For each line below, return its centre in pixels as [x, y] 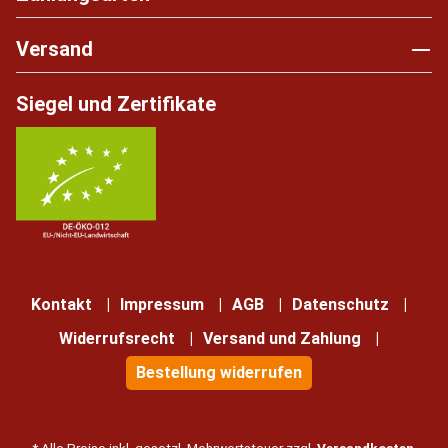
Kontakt [61, 305]
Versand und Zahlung [282, 339]
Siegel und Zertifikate [116, 103]
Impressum [162, 305]
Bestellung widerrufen [219, 373]
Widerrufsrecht [117, 339]
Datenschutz [340, 305]
